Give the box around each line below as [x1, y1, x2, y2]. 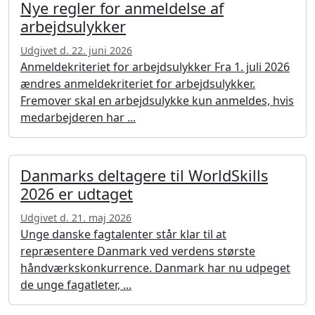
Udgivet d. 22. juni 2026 [20, 43, 132, 57]
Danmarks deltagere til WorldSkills [20, 165, 268, 186]
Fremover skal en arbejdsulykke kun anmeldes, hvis [20, 92, 294, 108]
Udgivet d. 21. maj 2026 [20, 210, 131, 224]
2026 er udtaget [20, 183, 133, 204]
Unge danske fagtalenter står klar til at [20, 226, 226, 242]
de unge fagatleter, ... [20, 276, 131, 292]
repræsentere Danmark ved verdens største [20, 243, 255, 259]
